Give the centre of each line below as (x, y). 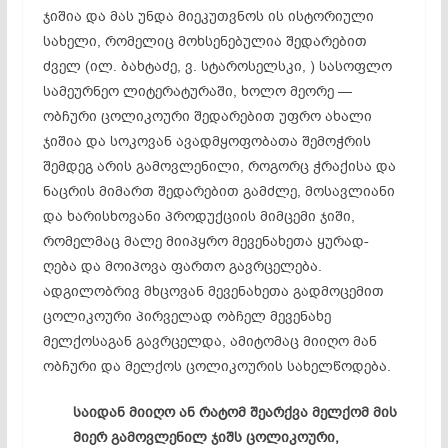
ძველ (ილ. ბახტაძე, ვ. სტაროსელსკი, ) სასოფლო (217, 66)
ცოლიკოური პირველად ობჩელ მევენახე (186, 316)
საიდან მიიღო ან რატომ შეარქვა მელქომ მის (234, 412)
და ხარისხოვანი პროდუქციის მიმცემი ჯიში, (198, 216)
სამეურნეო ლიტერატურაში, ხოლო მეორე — (197, 91)
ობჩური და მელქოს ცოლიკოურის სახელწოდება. (216, 366)
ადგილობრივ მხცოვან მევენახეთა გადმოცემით (213, 291)
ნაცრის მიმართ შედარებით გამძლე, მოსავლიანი (218, 191)
